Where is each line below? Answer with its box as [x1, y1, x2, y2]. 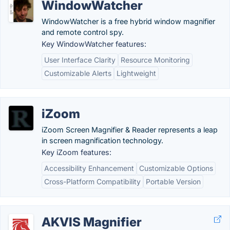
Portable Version [146, 177, 201, 186]
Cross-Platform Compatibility [44, 177, 141, 186]
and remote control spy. [42, 28, 124, 36]
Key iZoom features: [42, 148, 111, 157]
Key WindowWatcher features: [42, 40, 146, 48]
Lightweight [117, 69, 156, 78]
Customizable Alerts [44, 69, 111, 78]
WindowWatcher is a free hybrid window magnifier [42, 17, 215, 26]
